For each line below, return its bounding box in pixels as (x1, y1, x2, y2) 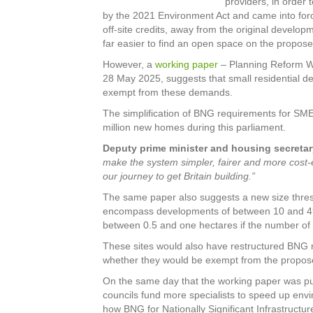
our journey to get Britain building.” (103, 170, 255, 182)
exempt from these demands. (103, 87, 233, 98)
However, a (103, 59, 155, 70)
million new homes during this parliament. (103, 122, 286, 133)
